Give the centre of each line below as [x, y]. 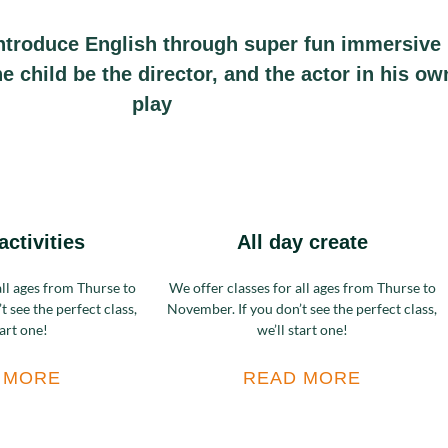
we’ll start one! [302, 329]
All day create [302, 242]
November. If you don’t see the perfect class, [302, 308]
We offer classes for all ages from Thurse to [302, 287]
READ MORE [302, 378]
